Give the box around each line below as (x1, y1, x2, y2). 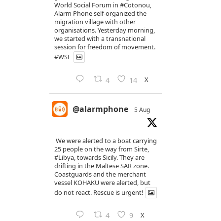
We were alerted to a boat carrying (54, 136, 157, 146)
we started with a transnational (54, 34, 146, 43)
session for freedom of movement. (54, 42, 155, 52)
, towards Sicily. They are (74, 153, 145, 162)
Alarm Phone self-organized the (54, 9, 147, 18)
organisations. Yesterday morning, (54, 26, 155, 35)
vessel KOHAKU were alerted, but (54, 178, 150, 187)
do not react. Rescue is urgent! (54, 188, 143, 197)
